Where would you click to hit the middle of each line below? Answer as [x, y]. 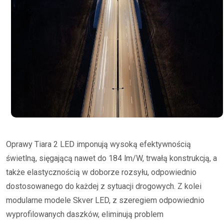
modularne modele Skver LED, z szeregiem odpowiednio [105, 200]
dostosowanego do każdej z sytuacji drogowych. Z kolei [104, 186]
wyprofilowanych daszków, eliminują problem [85, 214]
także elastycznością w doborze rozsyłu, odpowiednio [101, 172]
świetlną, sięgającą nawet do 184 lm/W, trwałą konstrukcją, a [111, 158]
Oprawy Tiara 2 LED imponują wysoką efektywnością [98, 144]
